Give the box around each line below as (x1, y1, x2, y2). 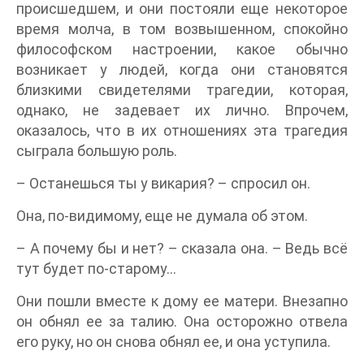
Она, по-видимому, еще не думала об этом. (16, 206, 308, 224)
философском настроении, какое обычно (16, 40, 348, 58)
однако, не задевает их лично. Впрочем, (16, 101, 348, 119)
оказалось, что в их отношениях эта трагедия (16, 121, 348, 139)
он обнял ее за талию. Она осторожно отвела (16, 312, 348, 330)
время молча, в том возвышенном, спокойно (16, 19, 348, 37)
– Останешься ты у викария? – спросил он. (16, 174, 310, 192)
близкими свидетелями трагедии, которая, (16, 80, 348, 98)
